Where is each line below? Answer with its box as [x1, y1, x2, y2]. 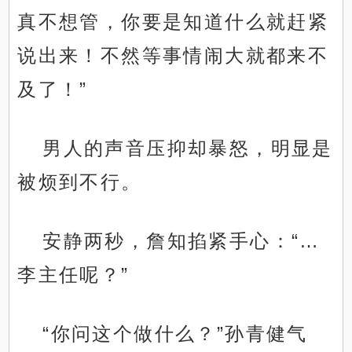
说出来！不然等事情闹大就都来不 [17, 45, 329, 67]
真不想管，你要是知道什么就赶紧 [17, 11, 329, 33]
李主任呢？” [17, 264, 130, 286]
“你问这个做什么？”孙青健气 [42, 323, 308, 345]
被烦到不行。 [17, 171, 142, 193]
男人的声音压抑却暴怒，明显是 [42, 137, 333, 159]
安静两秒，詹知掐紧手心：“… [42, 230, 321, 252]
